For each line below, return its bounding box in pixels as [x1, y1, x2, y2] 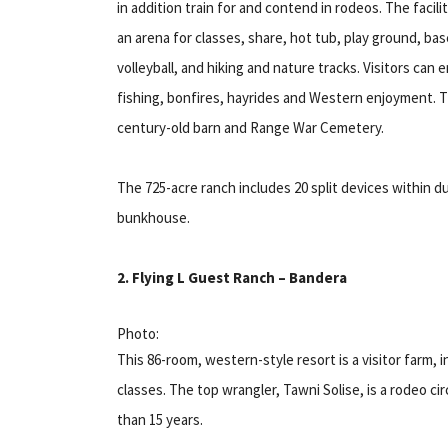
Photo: [117, 323, 159, 343]
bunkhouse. [117, 207, 190, 227]
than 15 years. [117, 409, 203, 429]
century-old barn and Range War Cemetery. [117, 117, 384, 137]
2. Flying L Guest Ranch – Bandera [117, 267, 347, 287]
